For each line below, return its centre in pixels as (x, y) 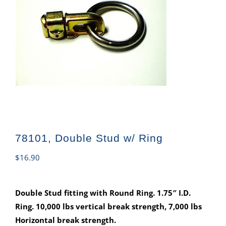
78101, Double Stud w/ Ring (89, 138)
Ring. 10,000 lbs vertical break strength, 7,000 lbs (108, 206)
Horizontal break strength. (66, 220)
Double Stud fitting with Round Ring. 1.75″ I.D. (103, 193)
